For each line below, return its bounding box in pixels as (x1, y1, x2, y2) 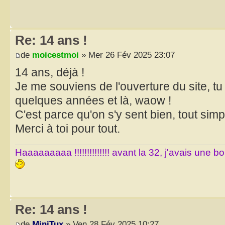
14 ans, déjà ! (15, 66, 84, 79)
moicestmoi (32, 50, 79, 60)
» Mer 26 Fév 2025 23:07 (79, 50, 175, 60)
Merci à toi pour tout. (15, 122, 120, 136)
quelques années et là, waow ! (15, 94, 171, 107)
